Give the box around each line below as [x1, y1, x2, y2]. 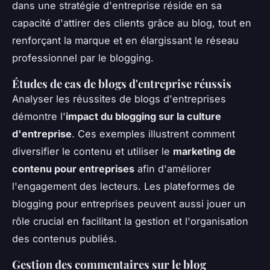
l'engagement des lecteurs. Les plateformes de [12, 180, 235, 192]
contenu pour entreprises [12, 162, 134, 175]
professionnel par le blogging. [12, 51, 154, 64]
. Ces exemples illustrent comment [72, 127, 235, 140]
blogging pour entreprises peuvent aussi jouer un [12, 197, 246, 210]
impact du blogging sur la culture [66, 110, 221, 122]
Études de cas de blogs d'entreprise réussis [12, 75, 231, 91]
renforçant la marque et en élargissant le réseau [12, 34, 239, 46]
